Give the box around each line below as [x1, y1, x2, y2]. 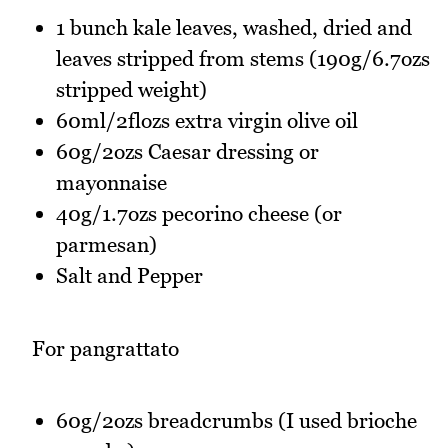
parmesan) [56, 232, 157, 258]
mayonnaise [56, 170, 167, 196]
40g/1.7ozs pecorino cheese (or [56, 201, 342, 227]
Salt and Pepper [56, 263, 203, 289]
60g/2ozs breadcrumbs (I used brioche [56, 408, 417, 434]
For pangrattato [32, 335, 179, 361]
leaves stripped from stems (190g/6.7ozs [56, 46, 430, 72]
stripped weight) [56, 77, 207, 103]
